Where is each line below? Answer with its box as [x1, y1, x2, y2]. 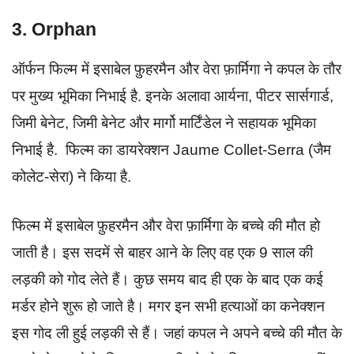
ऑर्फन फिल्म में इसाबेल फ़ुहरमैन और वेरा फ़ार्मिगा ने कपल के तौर [12, 60, 341, 77]
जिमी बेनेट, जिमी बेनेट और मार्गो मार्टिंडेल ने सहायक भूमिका [12, 114, 316, 131]
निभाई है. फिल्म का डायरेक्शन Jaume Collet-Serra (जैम [12, 141, 331, 158]
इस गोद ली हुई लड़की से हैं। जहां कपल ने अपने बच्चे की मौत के [12, 325, 342, 342]
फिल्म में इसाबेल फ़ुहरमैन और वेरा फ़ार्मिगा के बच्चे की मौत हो [12, 217, 320, 235]
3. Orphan [12, 18, 96, 40]
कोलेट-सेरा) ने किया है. [12, 168, 135, 185]
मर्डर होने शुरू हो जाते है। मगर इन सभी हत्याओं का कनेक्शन [12, 298, 325, 315]
